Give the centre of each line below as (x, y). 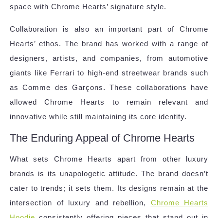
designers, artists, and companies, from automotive (109, 58)
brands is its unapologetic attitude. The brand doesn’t (109, 174)
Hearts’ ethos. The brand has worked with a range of (109, 44)
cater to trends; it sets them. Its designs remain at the (109, 188)
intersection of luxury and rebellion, (80, 203)
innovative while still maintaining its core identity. (98, 117)
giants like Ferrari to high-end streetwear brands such (109, 73)
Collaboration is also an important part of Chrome (109, 29)
